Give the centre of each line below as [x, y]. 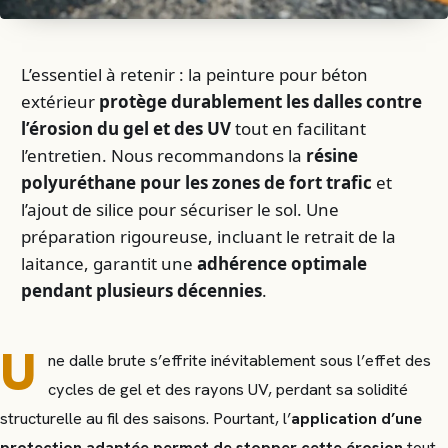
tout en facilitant [299, 128]
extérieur [60, 101]
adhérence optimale [282, 263]
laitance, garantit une [109, 263]
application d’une [356, 418]
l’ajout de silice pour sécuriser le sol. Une [180, 209]
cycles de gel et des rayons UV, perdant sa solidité [228, 389]
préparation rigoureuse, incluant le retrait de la [209, 236]
